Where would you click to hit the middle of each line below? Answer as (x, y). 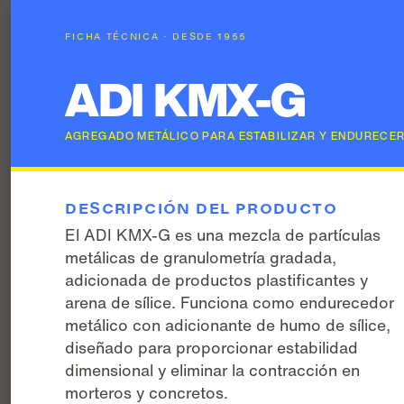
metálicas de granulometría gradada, (201, 257)
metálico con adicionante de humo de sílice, (228, 325)
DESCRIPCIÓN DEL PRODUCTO (202, 208)
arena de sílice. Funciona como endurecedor (230, 303)
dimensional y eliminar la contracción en (213, 370)
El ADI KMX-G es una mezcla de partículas (223, 235)
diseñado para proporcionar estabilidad (212, 348)
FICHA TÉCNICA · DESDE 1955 (156, 37)
